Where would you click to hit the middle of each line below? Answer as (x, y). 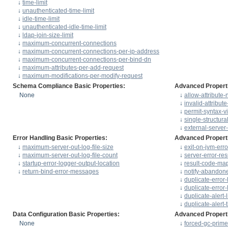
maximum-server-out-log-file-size (68, 147)
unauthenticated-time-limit (58, 10)
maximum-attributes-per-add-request (73, 67)
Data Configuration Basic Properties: (66, 214)
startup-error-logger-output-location (71, 163)
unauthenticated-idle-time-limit (64, 27)
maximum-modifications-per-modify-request (82, 76)
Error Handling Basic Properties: (60, 138)
